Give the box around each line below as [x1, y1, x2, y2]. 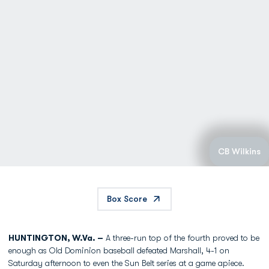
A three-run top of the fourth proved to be [103, 232, 259, 243]
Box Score [107, 193, 147, 204]
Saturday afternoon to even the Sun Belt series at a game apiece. [8, 258, 244, 268]
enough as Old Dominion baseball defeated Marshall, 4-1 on [8, 245, 229, 255]
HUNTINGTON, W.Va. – [8, 232, 103, 243]
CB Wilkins [218, 147, 261, 156]
